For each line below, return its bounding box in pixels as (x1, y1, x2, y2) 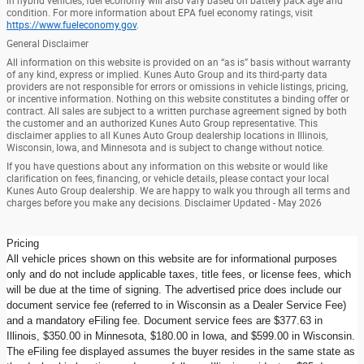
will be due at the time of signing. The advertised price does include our (6, 283, 341, 296)
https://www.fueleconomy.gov (6, 19, 136, 31)
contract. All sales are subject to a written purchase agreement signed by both (6, 105, 347, 117)
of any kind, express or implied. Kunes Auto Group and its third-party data (6, 68, 327, 80)
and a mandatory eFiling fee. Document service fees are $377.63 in (6, 314, 323, 327)
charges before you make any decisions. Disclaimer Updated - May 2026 (6, 197, 322, 209)
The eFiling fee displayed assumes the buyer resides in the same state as (6, 344, 355, 357)
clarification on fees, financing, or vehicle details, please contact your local (6, 172, 329, 184)
